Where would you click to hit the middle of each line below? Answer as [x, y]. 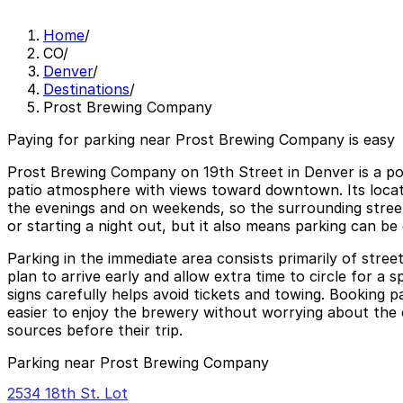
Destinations [86, 90]
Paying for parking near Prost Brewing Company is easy [201, 140]
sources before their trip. [95, 331]
